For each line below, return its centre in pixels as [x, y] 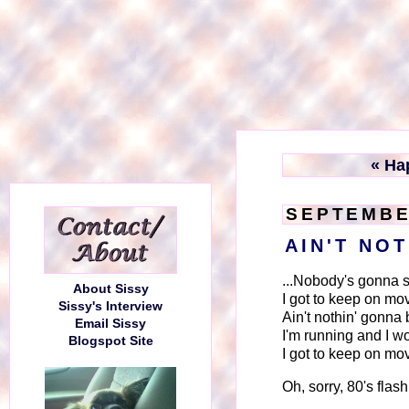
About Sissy [110, 289]
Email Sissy [110, 324]
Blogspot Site [110, 341]
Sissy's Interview [110, 306]
